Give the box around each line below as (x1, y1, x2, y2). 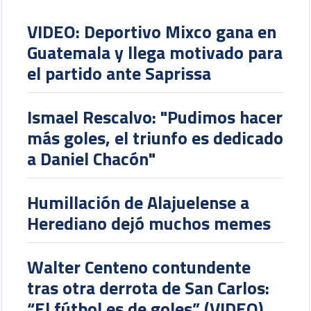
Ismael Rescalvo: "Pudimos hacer (27, 103, 283, 131)
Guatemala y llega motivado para (27, 39, 283, 67)
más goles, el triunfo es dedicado (27, 124, 284, 152)
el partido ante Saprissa (27, 60, 212, 87)
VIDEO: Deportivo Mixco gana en (27, 18, 277, 46)
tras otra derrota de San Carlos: (27, 274, 270, 302)
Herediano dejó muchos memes (27, 210, 271, 237)
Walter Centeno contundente (27, 253, 251, 281)
